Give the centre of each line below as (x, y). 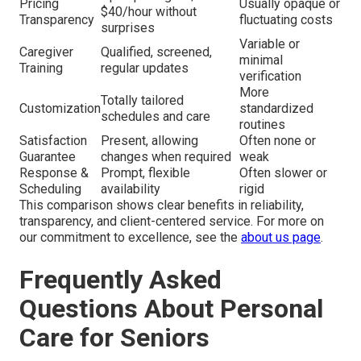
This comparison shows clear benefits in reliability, (162, 205)
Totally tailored (142, 101)
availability (131, 189)
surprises (128, 28)
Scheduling (50, 189)
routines (262, 125)
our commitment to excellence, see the (130, 238)
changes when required (166, 157)
